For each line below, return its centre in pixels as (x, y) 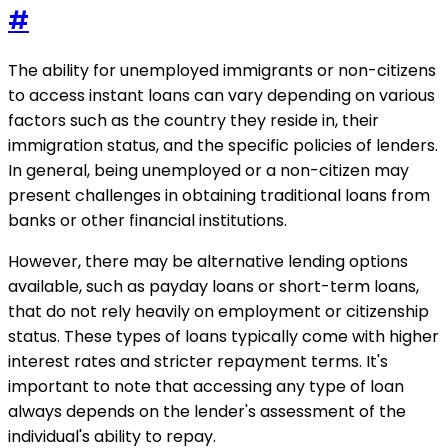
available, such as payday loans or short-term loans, (213, 287)
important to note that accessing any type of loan (206, 387)
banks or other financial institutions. (147, 221)
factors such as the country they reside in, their (193, 121)
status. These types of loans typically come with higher (223, 337)
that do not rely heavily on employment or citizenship (218, 312)
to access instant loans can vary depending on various (221, 96)
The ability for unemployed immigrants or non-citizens (222, 71)
